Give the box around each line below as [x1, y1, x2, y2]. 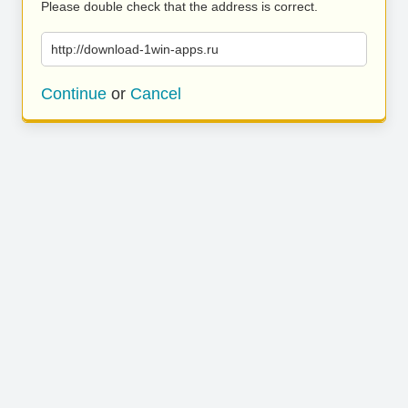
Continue [41, 85, 107, 103]
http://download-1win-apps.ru [51, 42, 219, 56]
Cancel [130, 85, 181, 103]
